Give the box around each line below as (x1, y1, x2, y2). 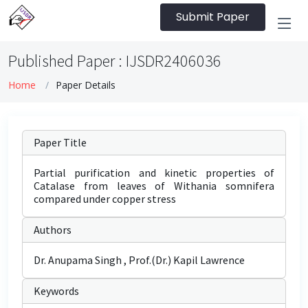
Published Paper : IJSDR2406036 (8, 50, 221, 71)
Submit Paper (176, 9, 250, 25)
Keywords (34, 284, 79, 298)
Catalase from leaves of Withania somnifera (34, 179, 274, 192)
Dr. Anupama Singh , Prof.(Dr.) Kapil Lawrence (34, 253, 245, 267)
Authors (34, 223, 71, 236)
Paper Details (56, 78, 115, 91)
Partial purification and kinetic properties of (34, 166, 274, 179)
